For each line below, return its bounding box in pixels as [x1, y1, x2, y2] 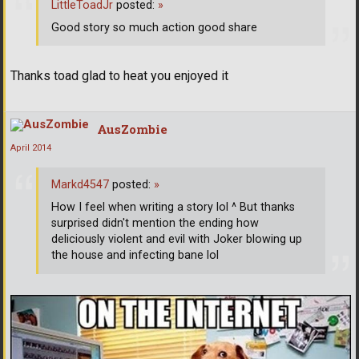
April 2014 [10, 143, 51, 154]
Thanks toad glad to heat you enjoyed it [10, 68, 228, 84]
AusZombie [97, 121, 167, 138]
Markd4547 [51, 178, 109, 192]
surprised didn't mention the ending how [51, 216, 259, 231]
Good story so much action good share [51, 20, 257, 34]
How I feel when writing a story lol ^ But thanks [51, 200, 295, 215]
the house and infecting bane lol [51, 248, 219, 263]
